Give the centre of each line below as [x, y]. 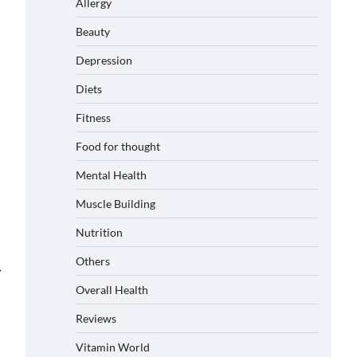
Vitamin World [113, 347]
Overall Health [112, 290]
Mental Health [111, 175]
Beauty [93, 31]
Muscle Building [116, 204]
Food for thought [118, 146]
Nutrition [99, 232]
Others [93, 261]
